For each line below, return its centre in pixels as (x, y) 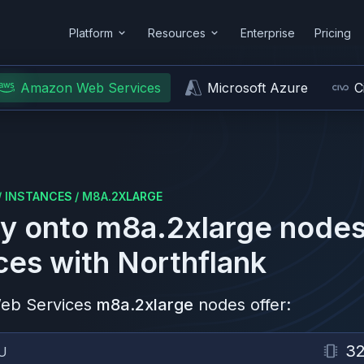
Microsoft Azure (258, 88)
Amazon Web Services (91, 88)
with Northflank (154, 262)
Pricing (333, 32)
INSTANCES (39, 196)
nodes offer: (245, 305)
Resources (177, 32)
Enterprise (268, 32)
